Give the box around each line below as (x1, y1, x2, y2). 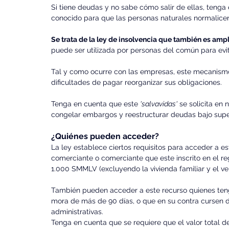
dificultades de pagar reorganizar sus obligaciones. (51, 78, 222, 86)
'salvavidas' (140, 100, 177, 108)
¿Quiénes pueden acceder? (51, 131, 159, 141)
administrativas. (51, 208, 103, 216)
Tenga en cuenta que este (51, 100, 140, 108)
